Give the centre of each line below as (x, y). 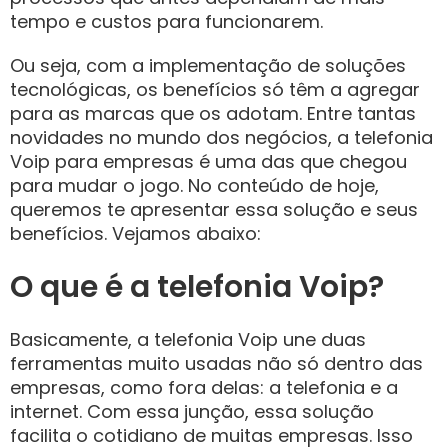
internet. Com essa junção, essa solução (192, 411)
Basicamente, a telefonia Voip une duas (188, 339)
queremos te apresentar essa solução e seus (214, 209)
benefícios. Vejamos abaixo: (138, 233)
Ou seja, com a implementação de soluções (208, 65)
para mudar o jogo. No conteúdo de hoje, (194, 185)
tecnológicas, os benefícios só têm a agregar (215, 89)
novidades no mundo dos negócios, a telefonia (221, 137)
